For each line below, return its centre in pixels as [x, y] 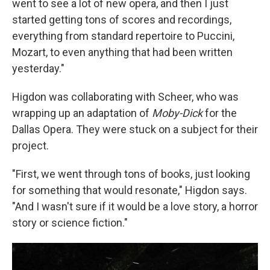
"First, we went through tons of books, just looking [131, 174]
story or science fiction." [70, 223]
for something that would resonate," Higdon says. [130, 190]
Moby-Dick [177, 113]
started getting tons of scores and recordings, [122, 20]
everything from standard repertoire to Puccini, [123, 36]
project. [30, 146]
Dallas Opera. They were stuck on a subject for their [135, 130]
